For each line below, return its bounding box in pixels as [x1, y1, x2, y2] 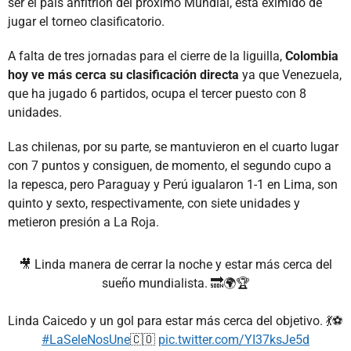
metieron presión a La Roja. [8, 214, 159, 230]
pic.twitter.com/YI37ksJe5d [158, 331, 309, 347]
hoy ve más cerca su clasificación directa [8, 67, 239, 82]
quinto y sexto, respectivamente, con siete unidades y [8, 195, 300, 211]
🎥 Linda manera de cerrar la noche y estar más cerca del [19, 256, 332, 272]
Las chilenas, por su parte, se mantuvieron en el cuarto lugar [8, 139, 338, 154]
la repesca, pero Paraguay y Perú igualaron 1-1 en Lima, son [8, 176, 338, 192]
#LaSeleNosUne [42, 331, 130, 347]
